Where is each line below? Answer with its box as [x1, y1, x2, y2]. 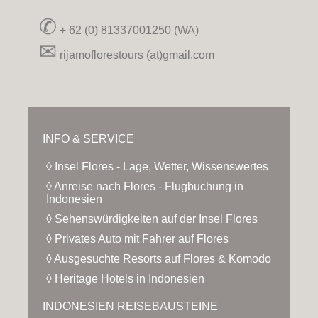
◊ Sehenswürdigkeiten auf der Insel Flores [46, 213, 258, 226]
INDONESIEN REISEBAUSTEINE [43, 300, 218, 313]
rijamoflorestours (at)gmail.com [57, 49, 214, 62]
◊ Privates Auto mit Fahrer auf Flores [46, 233, 229, 246]
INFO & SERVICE [43, 133, 134, 146]
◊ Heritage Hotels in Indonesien [46, 273, 204, 285]
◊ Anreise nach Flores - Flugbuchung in [46, 180, 243, 193]
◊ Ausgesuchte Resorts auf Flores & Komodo [46, 253, 271, 265]
